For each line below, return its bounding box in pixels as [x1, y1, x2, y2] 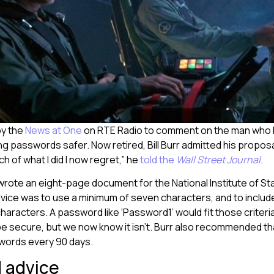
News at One [25, 123, 82, 137]
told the [140, 152, 176, 166]
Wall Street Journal [176, 152, 261, 166]
